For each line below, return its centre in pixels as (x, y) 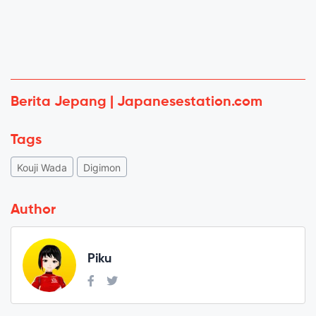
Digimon (102, 167)
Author (33, 210)
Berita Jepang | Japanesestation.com (136, 102)
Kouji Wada (42, 167)
